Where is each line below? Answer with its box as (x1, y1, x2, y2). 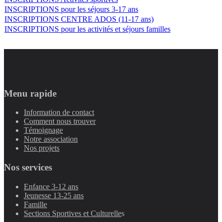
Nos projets (24, 144, 59, 153)
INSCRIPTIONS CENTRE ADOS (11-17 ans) (4, 15, 154, 23)
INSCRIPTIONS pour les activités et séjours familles (4, 25, 170, 33)
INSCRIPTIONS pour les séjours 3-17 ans (4, 5, 138, 13)
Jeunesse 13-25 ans (24, 191, 84, 200)
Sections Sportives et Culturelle (24, 209, 121, 218)
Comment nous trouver (24, 117, 96, 126)
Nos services (4, 162, 52, 173)
